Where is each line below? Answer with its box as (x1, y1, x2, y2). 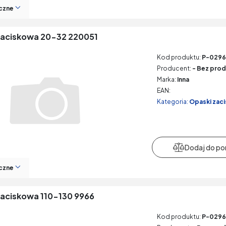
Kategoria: (156, 98, 188, 105)
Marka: (156, 76, 176, 83)
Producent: (156, 65, 191, 72)
